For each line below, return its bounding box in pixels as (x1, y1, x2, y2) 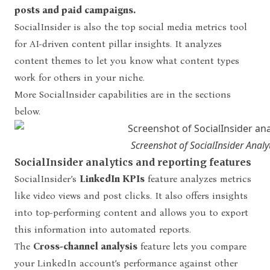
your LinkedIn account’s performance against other (14, 257, 237, 269)
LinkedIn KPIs (80, 172, 145, 184)
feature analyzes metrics (145, 172, 251, 184)
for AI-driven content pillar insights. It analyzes (14, 37, 222, 49)
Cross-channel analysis (33, 240, 137, 252)
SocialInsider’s (14, 172, 80, 184)
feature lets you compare (137, 240, 246, 252)
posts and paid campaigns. (14, 4, 140, 16)
